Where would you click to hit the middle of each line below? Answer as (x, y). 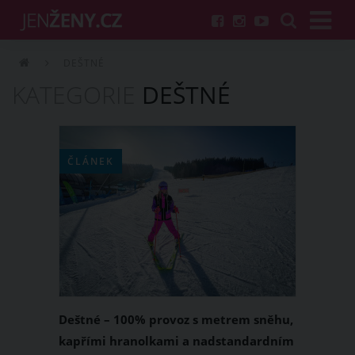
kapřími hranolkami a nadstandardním (176, 341)
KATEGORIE (74, 95)
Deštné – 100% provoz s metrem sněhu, (176, 319)
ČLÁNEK (91, 161)
